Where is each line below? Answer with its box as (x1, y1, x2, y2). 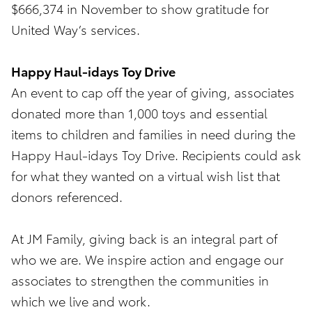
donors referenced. (11, 187, 130, 205)
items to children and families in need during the (11, 125, 295, 143)
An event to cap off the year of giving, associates (11, 83, 295, 101)
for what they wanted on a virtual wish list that (11, 166, 280, 185)
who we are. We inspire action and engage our (11, 250, 283, 268)
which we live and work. (11, 292, 150, 310)
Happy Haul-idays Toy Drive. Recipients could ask (11, 146, 301, 164)
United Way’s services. (11, 20, 150, 38)
